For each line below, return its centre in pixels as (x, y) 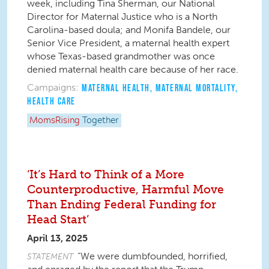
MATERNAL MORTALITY (195, 88)
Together (101, 121)
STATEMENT (50, 256)
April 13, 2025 (57, 238)
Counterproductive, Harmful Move (125, 189)
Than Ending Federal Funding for (122, 204)
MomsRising (55, 121)
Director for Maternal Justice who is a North (122, 17)
